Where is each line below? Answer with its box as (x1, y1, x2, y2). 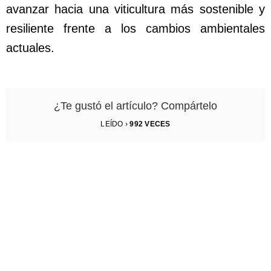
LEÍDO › (100, 120, 130, 129)
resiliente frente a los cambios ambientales (6, 22, 265, 36)
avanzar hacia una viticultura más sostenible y (6, 2, 265, 16)
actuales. (6, 41, 54, 55)
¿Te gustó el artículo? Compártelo (54, 100, 217, 113)
